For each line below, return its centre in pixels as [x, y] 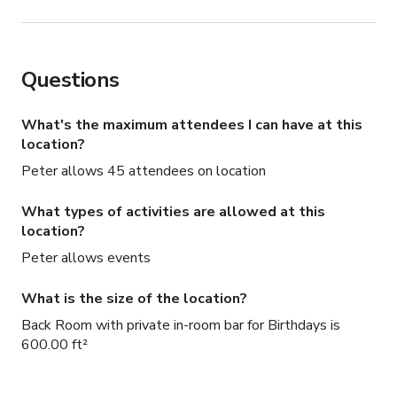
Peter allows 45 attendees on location [144, 171]
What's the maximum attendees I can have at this [192, 125]
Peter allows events [86, 258]
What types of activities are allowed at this [173, 212]
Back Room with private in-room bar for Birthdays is [181, 326]
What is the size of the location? [134, 299]
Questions [70, 80]
